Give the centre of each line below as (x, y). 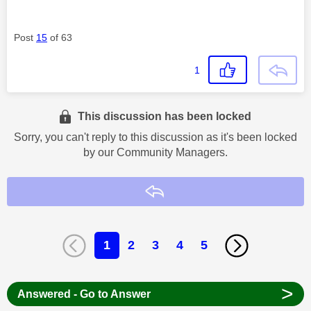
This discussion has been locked (165, 116)
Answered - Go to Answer (84, 294)
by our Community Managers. (155, 152)
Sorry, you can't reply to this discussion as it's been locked (155, 137)
